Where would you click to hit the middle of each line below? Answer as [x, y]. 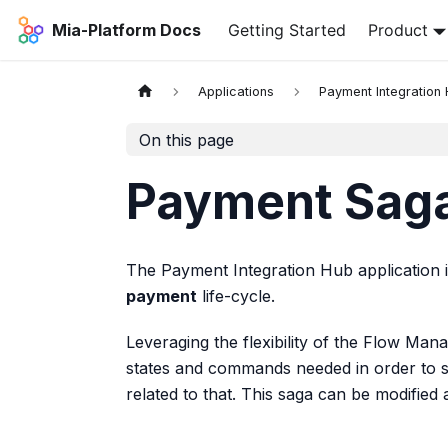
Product [398, 30]
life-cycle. [236, 296]
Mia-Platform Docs [126, 30]
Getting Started [286, 30]
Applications [236, 92]
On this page [186, 139]
